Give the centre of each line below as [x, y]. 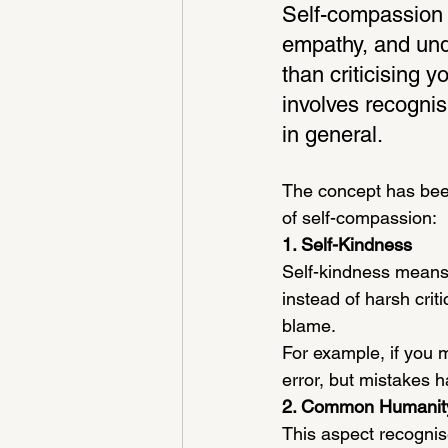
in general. [332, 134]
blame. [309, 325]
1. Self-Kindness [347, 244]
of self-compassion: [359, 217]
